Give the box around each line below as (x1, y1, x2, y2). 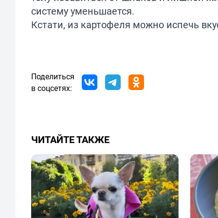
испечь (166, 18, 199, 31)
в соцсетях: (31, 82, 72, 93)
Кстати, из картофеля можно (31, 18, 166, 31)
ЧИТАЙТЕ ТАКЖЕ (31, 132, 109, 146)
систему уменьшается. (31, 4, 134, 18)
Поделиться (31, 71, 74, 82)
